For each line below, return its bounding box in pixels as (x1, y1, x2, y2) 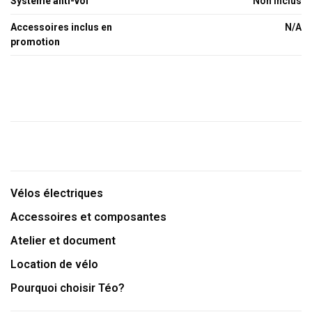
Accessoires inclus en (10, 22, 112, 33)
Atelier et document (10, 234, 116, 247)
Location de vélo (10, 258, 98, 271)
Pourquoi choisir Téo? (10, 281, 125, 295)
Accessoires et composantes (10, 210, 166, 224)
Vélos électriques (10, 187, 103, 200)
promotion (10, 36, 60, 47)
